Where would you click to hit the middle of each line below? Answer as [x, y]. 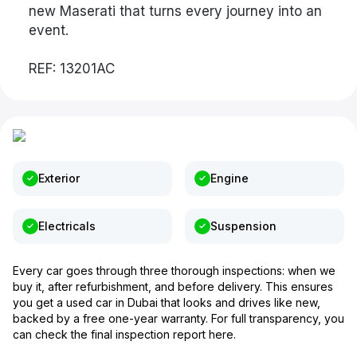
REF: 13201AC [72, 69]
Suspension [243, 226]
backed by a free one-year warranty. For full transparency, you [178, 318]
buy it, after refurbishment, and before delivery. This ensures [173, 286]
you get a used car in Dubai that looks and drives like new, [167, 302]
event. [49, 30]
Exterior [59, 178]
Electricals [67, 226]
